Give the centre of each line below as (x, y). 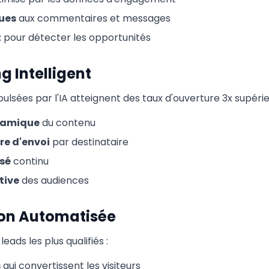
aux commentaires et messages (93, 18)
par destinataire (89, 142)
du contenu (68, 123)
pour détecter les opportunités (76, 38)
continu (30, 161)
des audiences (54, 180)
